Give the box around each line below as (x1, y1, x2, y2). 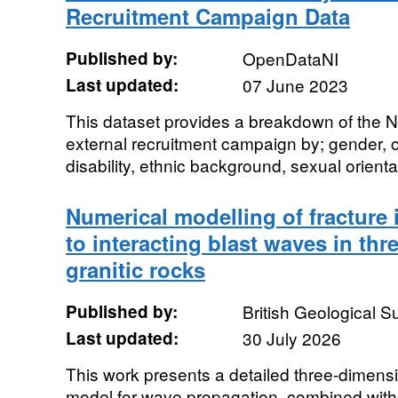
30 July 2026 (242, 326, 341, 350)
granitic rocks (65, 254, 205, 284)
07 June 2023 (242, 73, 348, 97)
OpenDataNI (242, 46, 338, 70)
